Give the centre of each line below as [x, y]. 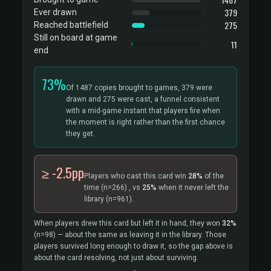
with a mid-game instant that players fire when [143, 111]
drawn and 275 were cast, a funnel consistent [143, 99]
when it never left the [193, 188]
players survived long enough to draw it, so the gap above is [133, 246]
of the [213, 176]
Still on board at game [76, 38]
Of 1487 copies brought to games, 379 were [139, 88]
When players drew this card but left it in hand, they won [128, 223]
